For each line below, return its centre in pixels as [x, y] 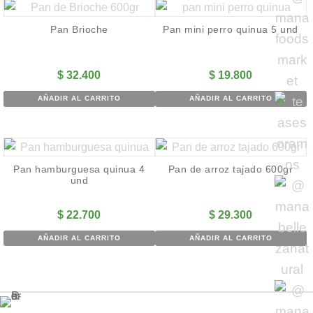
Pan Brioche [79, 30]
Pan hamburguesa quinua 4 [79, 169]
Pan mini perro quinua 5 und [231, 30]
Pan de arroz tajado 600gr [231, 169]
